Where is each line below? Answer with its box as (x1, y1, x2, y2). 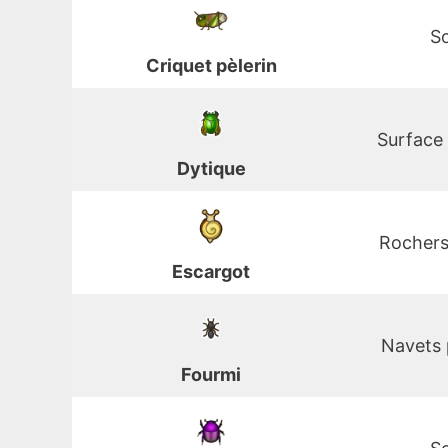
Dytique (176, 158, 246, 180)
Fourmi (181, 364, 241, 386)
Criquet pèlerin (145, 55, 277, 77)
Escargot (172, 261, 250, 283)
